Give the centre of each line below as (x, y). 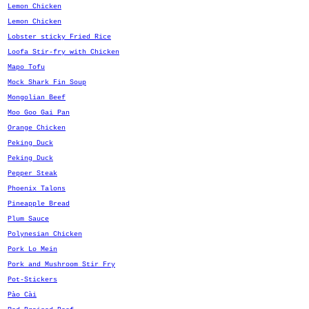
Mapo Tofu (26, 67)
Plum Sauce (28, 219)
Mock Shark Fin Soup (47, 82)
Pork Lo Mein (32, 249)
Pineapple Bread (39, 204)
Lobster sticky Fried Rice (59, 37)
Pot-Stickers (32, 280)
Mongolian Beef (37, 98)
